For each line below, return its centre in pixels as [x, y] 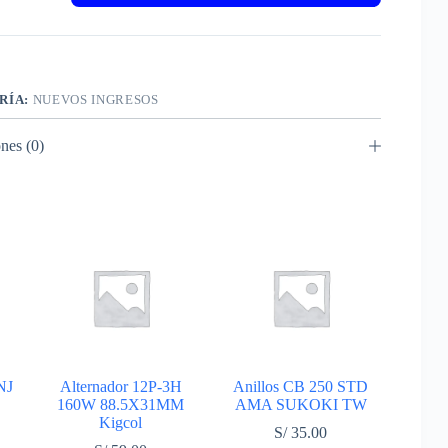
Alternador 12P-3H [120, 386]
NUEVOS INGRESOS [95, 99]
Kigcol [121, 422]
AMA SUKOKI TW [300, 404]
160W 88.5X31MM [121, 404]
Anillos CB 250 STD [301, 386]
